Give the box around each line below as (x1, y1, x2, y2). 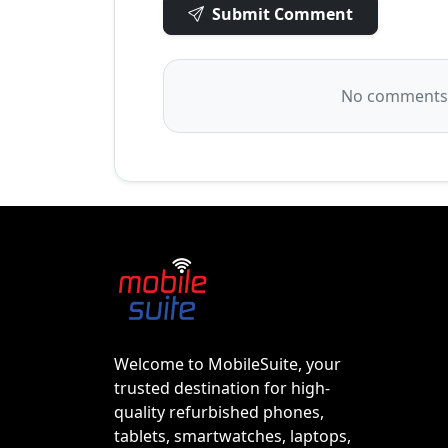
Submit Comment (212, 3, 353, 26)
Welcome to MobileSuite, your (114, 352, 341, 375)
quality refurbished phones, (114, 400, 324, 423)
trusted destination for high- (114, 376, 330, 399)
